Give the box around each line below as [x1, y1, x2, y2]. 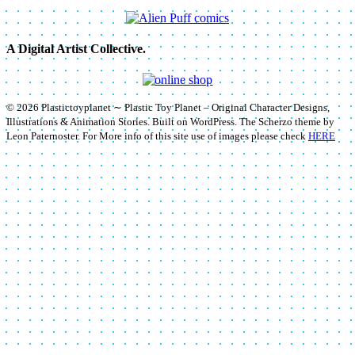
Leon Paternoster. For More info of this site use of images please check [6, 130, 308, 143]
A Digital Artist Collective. [6, 41, 146, 55]
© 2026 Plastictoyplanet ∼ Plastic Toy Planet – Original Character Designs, [6, 101, 330, 114]
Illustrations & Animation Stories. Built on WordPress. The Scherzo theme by [6, 116, 334, 128]
